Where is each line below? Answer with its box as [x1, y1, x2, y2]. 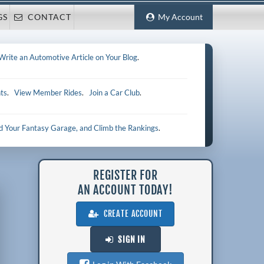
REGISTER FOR [93, 168, 158, 183]
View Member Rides [14, 87, 82, 97]
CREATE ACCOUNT [99, 209, 163, 220]
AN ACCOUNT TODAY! [77, 183, 173, 198]
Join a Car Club [89, 87, 140, 97]
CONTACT [23, 12, 72, 22]
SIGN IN [113, 235, 146, 246]
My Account [154, 12, 203, 22]
